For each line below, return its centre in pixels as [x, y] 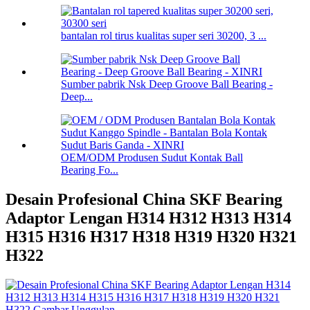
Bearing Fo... [90, 170]
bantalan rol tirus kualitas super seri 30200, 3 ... [164, 36]
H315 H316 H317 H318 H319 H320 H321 [151, 237]
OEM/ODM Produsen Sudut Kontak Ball [152, 158]
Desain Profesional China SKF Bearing [144, 200]
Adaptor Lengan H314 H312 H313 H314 [148, 218]
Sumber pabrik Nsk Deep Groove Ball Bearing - [167, 84]
